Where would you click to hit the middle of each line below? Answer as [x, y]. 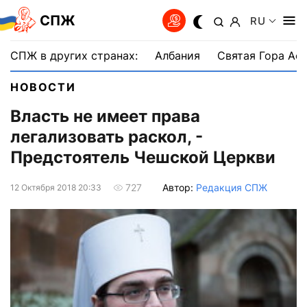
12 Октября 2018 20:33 [56, 187]
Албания [177, 56]
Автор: [179, 187]
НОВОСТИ [43, 87]
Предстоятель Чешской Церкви [143, 158]
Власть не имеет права [105, 116]
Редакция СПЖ [232, 187]
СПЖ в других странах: [74, 56]
